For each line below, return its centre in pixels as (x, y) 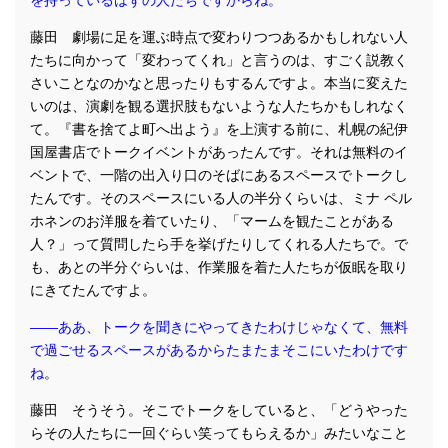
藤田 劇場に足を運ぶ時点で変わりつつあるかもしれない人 (219, 37)
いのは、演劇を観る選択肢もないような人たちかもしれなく (219, 106)
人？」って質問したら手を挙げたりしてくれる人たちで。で (219, 244)
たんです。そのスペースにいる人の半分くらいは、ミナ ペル (221, 198)
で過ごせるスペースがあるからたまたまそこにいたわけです (219, 350)
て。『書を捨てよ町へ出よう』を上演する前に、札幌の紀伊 (219, 129)
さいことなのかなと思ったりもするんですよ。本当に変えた (219, 83)
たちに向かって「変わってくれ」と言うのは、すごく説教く (219, 60)
